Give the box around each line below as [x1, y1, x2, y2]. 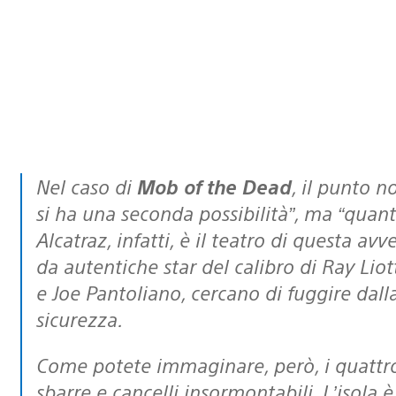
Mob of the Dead [137, 172, 292, 199]
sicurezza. [36, 305, 123, 331]
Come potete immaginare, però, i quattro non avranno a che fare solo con [36, 351, 48, 377]
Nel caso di [49, 172, 137, 199]
